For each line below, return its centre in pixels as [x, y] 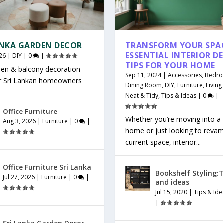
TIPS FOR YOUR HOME [170, 65]
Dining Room [143, 85]
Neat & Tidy [142, 96]
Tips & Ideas [178, 96]
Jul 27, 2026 [19, 177]
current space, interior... [163, 142]
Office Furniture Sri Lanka [47, 167]
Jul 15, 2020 [171, 192]
